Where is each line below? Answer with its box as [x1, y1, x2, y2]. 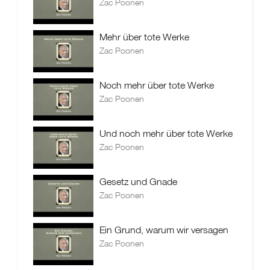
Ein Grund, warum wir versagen [99, 224, 228, 236]
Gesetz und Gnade [99, 175, 177, 187]
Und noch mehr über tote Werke [99, 127, 233, 139]
